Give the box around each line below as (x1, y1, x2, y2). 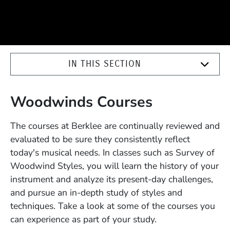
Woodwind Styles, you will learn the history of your (10, 160, 219, 172)
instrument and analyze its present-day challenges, (10, 173, 213, 186)
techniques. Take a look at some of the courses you (10, 200, 215, 213)
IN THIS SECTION (68, 59, 141, 69)
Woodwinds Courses (10, 92, 152, 112)
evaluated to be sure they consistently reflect (10, 133, 190, 146)
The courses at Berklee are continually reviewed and (10, 120, 220, 132)
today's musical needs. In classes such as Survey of (10, 146, 215, 159)
